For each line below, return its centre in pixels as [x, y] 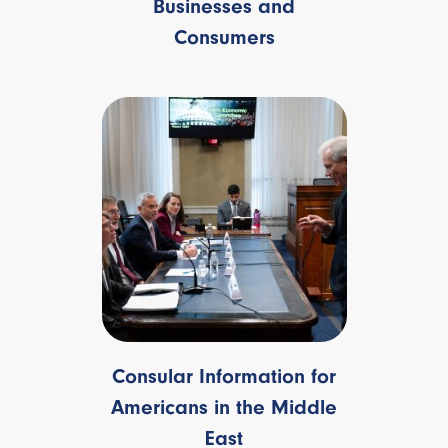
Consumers [224, 36]
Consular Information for [224, 376]
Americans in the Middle [224, 407]
